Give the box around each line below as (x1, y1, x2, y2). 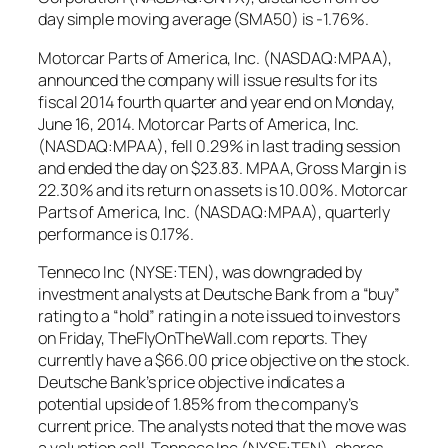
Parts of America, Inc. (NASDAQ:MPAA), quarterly (38, 200, 391, 223)
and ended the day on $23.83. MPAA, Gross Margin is (38, 156, 406, 179)
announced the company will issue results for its (38, 68, 378, 91)
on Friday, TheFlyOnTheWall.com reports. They (38, 326, 367, 349)
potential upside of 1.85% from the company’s (38, 392, 358, 415)
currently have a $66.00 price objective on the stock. (38, 348, 410, 371)
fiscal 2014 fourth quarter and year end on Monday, (38, 90, 395, 113)
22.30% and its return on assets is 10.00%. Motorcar (38, 178, 408, 201)
